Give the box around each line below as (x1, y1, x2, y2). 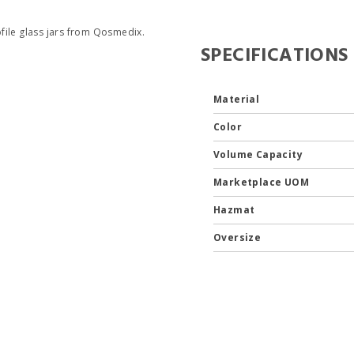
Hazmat (213, 203, 258, 217)
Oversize (213, 231, 264, 244)
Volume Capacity (213, 148, 306, 161)
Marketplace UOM (213, 175, 312, 189)
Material (213, 92, 262, 106)
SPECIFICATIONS (200, 41, 348, 71)
